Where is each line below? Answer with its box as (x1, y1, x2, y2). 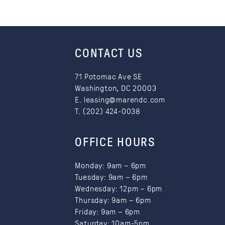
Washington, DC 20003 (75, 84, 157, 93)
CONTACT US (75, 47, 143, 61)
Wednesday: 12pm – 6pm (75, 184, 163, 193)
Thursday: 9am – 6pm (75, 196, 151, 205)
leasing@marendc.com (83, 95, 166, 104)
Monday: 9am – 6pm (75, 161, 147, 170)
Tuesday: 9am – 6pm (75, 173, 148, 182)
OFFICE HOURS (75, 136, 155, 150)
